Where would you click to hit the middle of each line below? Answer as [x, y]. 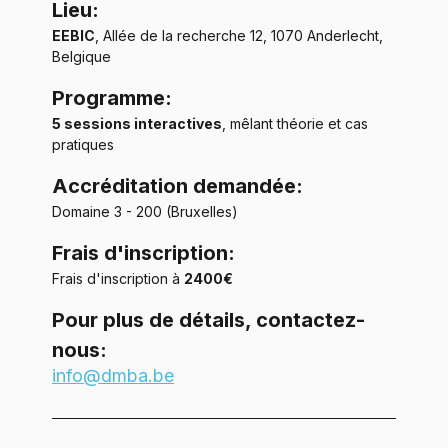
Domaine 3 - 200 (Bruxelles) [145, 211]
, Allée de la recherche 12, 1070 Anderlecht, [241, 35]
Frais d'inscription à [118, 278]
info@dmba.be [113, 375]
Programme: [112, 97]
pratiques [83, 144]
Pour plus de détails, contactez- [208, 319]
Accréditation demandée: [177, 185]
